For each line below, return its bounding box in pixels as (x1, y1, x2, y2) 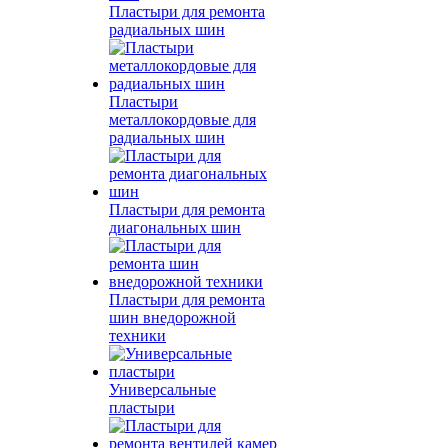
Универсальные (109, 381, 216, 398)
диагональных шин (109, 219, 241, 236)
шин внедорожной (109, 309, 236, 326)
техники (109, 327, 166, 344)
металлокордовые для (109, 111, 256, 128)
